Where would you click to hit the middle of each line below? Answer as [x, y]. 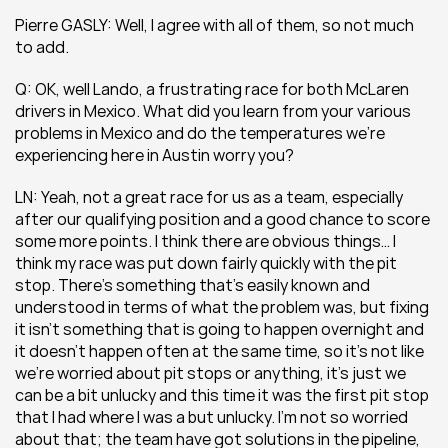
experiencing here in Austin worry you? [154, 155]
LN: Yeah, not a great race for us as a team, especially [209, 197]
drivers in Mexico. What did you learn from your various [213, 111]
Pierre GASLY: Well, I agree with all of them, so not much [214, 25]
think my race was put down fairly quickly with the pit [206, 263]
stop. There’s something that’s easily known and [192, 285]
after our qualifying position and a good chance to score [222, 219]
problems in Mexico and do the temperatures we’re [200, 133]
